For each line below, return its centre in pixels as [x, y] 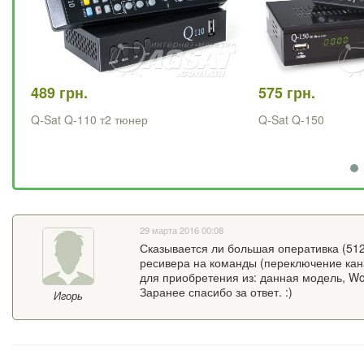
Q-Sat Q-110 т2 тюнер [89, 120]
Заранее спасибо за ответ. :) [216, 292]
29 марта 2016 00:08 [181, 230]
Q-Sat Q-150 [291, 120]
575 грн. [287, 93]
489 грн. [59, 93]
